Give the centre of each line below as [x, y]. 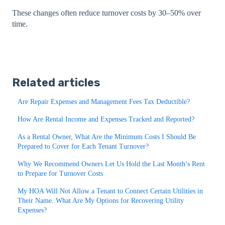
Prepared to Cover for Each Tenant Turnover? [83, 146]
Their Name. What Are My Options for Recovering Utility [101, 200]
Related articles [56, 82]
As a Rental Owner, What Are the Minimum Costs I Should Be [107, 137]
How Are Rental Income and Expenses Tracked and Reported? [106, 119]
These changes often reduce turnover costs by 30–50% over [106, 13]
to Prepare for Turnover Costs [61, 173]
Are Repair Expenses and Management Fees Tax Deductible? [104, 101]
